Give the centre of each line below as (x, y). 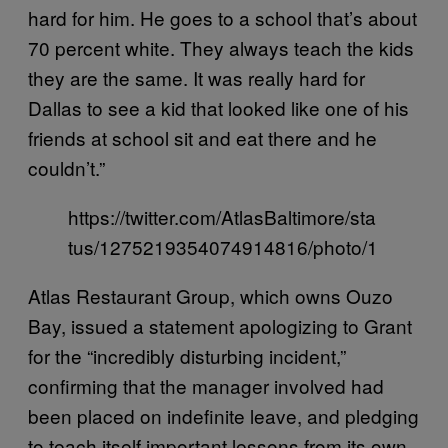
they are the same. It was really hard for (196, 77)
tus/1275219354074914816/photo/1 (223, 246)
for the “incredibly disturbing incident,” (187, 355)
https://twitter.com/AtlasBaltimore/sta (222, 216)
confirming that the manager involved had (206, 385)
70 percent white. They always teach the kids (221, 47)
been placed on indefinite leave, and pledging (223, 415)
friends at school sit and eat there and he (202, 137)
